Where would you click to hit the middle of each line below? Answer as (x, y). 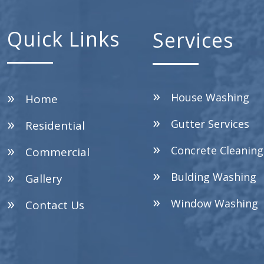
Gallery (44, 179)
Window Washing (214, 203)
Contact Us (55, 205)
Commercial (57, 152)
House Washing (210, 97)
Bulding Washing (213, 177)
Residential (55, 126)
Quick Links (63, 39)
